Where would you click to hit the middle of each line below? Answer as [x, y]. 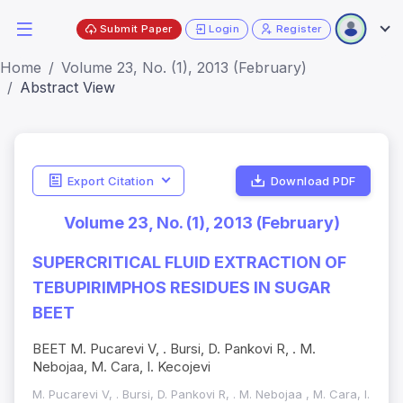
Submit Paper [136, 28]
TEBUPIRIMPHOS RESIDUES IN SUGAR [182, 288]
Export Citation [110, 180]
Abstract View [67, 87]
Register [299, 28]
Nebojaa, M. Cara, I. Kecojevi [121, 367]
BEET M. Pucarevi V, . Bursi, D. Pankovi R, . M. [174, 349]
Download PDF [313, 180]
